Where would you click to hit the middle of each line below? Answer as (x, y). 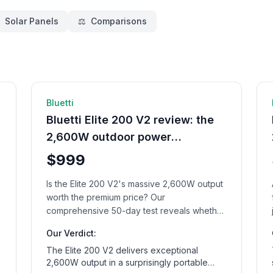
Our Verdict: (71, 233)
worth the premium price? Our (105, 197)
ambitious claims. (79, 237)
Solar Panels (32, 21)
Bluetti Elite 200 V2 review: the (130, 120)
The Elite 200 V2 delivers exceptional (122, 250)
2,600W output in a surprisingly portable (127, 262)
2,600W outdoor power (108, 137)
